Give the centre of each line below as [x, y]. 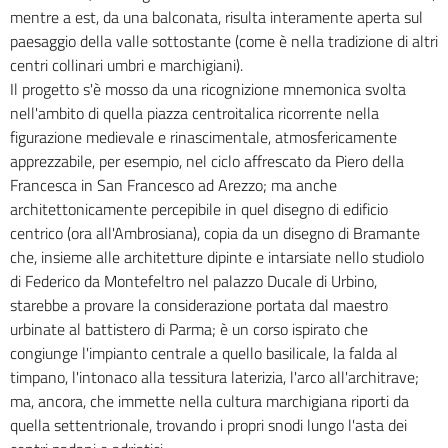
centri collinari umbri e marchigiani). [126, 65]
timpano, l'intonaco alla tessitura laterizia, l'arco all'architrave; [214, 377]
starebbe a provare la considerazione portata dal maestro [199, 305]
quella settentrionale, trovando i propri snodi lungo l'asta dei [208, 425]
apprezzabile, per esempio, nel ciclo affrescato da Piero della [207, 161]
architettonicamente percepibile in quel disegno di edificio [199, 209]
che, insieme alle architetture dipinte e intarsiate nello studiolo [217, 257]
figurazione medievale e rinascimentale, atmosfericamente [203, 137]
